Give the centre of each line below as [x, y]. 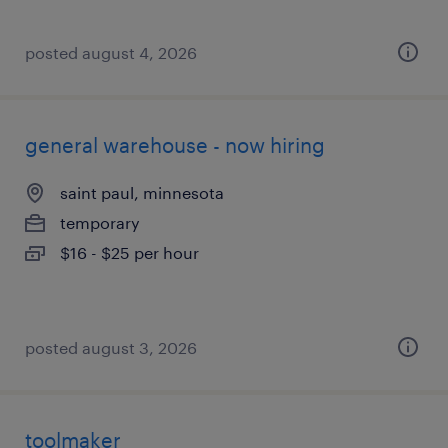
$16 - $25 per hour [129, 252]
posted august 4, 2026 [111, 52]
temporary [100, 222]
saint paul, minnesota [142, 192]
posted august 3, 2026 [111, 347]
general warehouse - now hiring [175, 145]
